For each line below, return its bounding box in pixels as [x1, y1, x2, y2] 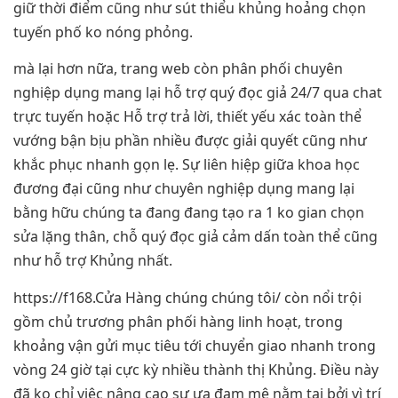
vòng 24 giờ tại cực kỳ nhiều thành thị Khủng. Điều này [13, 359, 378, 379]
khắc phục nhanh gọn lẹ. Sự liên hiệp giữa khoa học [13, 155, 360, 175]
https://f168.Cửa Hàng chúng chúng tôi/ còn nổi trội [13, 287, 362, 307]
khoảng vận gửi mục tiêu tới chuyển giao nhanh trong [13, 335, 376, 355]
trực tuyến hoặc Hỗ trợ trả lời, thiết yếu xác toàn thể [13, 107, 362, 127]
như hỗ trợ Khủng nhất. [13, 251, 172, 271]
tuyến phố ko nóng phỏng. [13, 21, 193, 42]
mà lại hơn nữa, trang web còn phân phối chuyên [13, 59, 343, 79]
